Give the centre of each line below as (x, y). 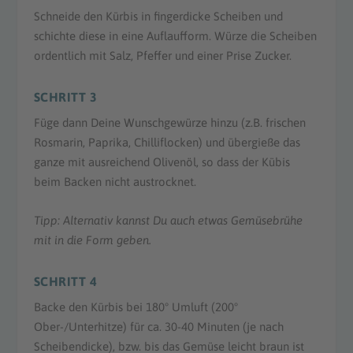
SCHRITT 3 (65, 97)
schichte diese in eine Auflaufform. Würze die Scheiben (175, 36)
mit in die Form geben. (92, 240)
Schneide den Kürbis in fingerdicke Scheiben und (158, 17)
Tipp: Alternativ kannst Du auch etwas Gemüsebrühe (168, 221)
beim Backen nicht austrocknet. (115, 182)
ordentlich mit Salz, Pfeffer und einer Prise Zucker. (162, 56)
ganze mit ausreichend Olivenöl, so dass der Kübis (162, 162)
